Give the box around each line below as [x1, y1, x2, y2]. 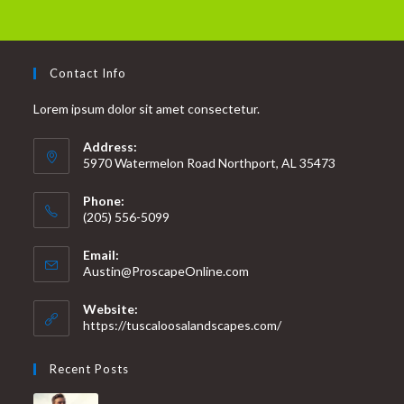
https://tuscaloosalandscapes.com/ [83, 317, 282, 333]
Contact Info [50, 65, 127, 80]
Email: [83, 246, 120, 262]
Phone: [83, 192, 125, 208]
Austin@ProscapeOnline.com [83, 262, 250, 279]
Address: [83, 138, 138, 154]
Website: [83, 300, 139, 317]
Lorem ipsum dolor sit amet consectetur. [33, 100, 261, 116]
